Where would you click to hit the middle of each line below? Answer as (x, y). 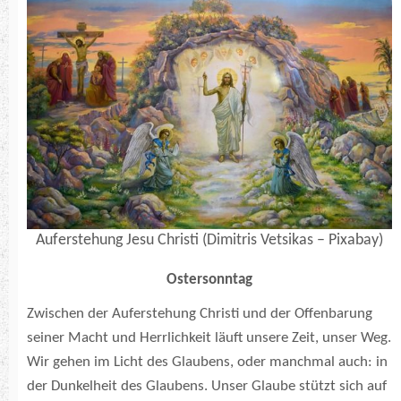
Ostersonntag (209, 280)
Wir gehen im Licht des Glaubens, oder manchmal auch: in (207, 363)
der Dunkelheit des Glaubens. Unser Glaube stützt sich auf (207, 387)
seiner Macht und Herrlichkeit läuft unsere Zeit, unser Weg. (209, 338)
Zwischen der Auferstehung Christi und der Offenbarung (200, 314)
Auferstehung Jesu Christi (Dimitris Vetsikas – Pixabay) (209, 241)
